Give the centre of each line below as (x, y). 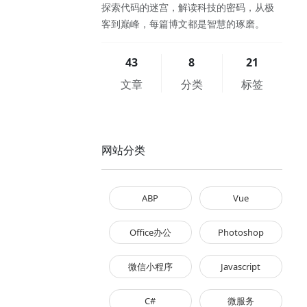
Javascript (241, 267)
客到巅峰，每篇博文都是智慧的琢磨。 (183, 24)
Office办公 (150, 232)
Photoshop (241, 232)
